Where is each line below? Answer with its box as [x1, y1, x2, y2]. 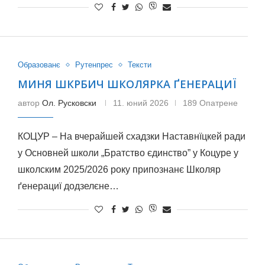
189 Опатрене [182, 98, 238, 108]
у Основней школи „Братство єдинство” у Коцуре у [17, 148, 238, 158]
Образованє [17, 60, 60, 69]
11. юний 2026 [112, 98, 169, 108]
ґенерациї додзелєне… [17, 181, 119, 191]
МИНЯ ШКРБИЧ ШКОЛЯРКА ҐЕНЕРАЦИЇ [17, 77, 236, 91]
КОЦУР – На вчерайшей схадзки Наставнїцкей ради [17, 131, 245, 141]
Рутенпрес [75, 60, 113, 69]
